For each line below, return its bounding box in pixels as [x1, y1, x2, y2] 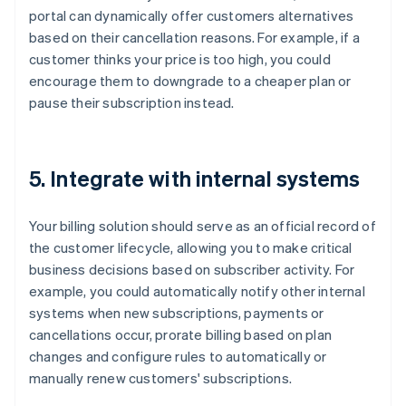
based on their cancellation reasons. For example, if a [29, 28, 360, 47]
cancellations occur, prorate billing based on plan [29, 325, 333, 344]
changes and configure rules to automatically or [29, 347, 327, 366]
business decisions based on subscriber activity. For [29, 260, 355, 279]
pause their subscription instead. [29, 93, 235, 112]
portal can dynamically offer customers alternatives [29, 6, 354, 25]
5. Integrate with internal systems [29, 164, 361, 193]
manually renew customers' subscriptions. [29, 369, 292, 388]
